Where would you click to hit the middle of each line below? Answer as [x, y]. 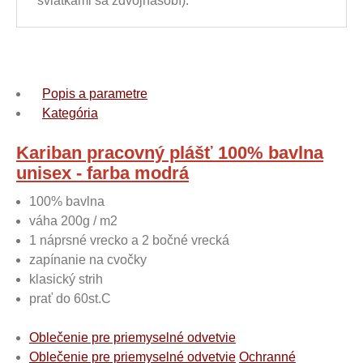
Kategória [70, 113]
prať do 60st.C [70, 299]
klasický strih [66, 279]
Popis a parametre [95, 94]
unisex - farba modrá [102, 173]
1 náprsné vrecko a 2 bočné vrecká [129, 240]
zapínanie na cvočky [88, 260]
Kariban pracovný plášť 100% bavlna [170, 153]
